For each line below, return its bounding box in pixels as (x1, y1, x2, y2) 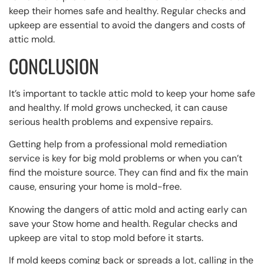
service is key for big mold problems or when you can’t (9, 152, 242, 165)
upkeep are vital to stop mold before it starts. (9, 231, 203, 244)
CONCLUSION (9, 51, 99, 80)
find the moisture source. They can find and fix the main (9, 166, 248, 179)
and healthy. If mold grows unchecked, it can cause (9, 101, 227, 114)
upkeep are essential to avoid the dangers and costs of (9, 18, 245, 31)
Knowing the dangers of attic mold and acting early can (9, 203, 247, 216)
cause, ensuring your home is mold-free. (9, 180, 181, 193)
